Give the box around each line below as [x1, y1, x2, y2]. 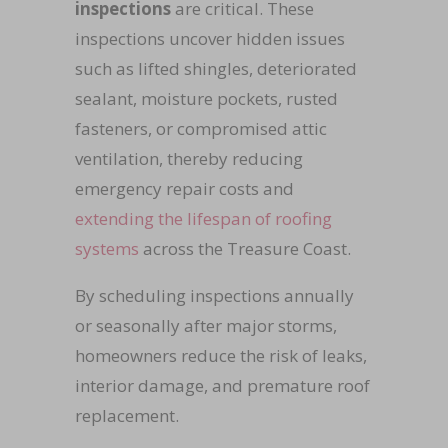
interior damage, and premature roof [74, 373, 370, 397]
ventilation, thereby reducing [74, 146, 303, 170]
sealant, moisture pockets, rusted [74, 86, 338, 110]
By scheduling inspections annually [74, 283, 354, 307]
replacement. [74, 403, 179, 427]
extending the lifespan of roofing [74, 206, 332, 230]
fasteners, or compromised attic [74, 116, 327, 140]
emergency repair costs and [74, 176, 294, 200]
